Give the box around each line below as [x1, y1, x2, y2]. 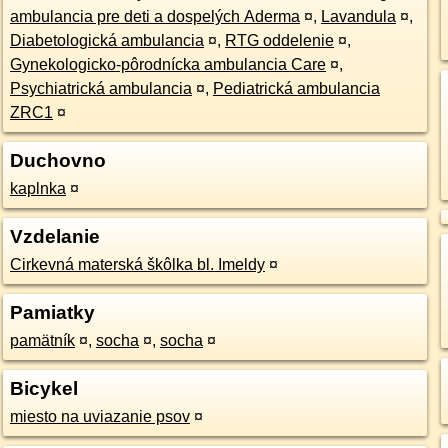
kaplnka [9, 180, 66, 197]
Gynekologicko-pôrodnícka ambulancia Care [9, 56, 326, 73]
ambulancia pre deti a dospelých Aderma [9, 8, 300, 25]
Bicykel [9, 378, 78, 399]
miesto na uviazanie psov [9, 408, 190, 425]
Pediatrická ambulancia [212, 80, 380, 97]
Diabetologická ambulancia [9, 32, 204, 49]
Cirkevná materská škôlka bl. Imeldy [9, 256, 265, 273]
